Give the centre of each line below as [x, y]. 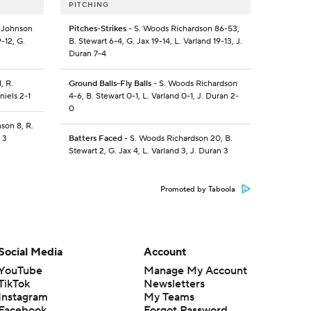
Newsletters [174, 284]
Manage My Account [195, 271]
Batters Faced [95, 139]
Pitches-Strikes [97, 29]
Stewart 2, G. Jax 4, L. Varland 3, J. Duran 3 [148, 151]
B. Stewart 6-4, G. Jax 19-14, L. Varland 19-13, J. [155, 42]
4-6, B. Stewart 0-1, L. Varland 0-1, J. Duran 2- [153, 96]
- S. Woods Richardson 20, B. [177, 139]
